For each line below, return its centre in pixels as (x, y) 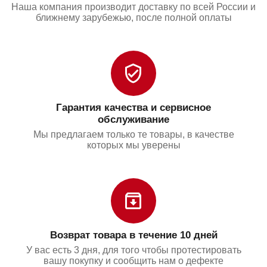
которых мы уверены (133, 145)
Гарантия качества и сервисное (133, 107)
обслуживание (133, 119)
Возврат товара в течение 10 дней (133, 235)
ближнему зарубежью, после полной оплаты (133, 17)
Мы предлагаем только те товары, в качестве (133, 134)
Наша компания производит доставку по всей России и (133, 7)
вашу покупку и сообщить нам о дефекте (133, 260)
